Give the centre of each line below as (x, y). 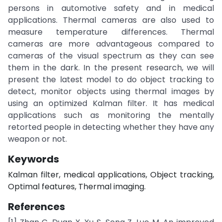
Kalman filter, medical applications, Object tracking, (111, 175)
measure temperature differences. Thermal (111, 32)
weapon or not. (37, 139)
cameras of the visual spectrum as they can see (111, 56)
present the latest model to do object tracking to (111, 80)
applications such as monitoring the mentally (111, 115)
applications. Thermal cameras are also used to (111, 20)
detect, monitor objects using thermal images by (111, 91)
